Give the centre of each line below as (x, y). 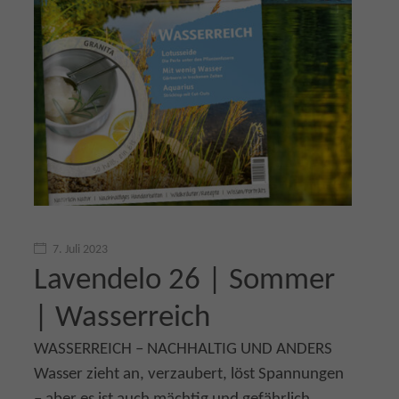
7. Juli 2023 (80, 249)
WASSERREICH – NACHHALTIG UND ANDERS (183, 349)
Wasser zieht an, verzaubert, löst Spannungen (189, 374)
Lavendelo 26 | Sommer (184, 281)
